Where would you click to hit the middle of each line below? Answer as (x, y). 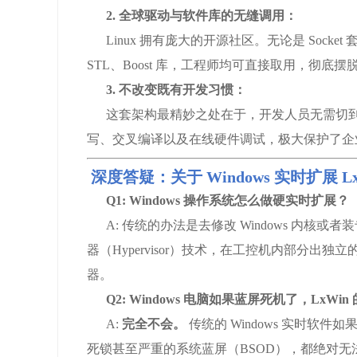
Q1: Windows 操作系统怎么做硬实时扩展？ (228, 200)
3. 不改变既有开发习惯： (176, 90)
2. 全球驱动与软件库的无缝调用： (202, 16)
